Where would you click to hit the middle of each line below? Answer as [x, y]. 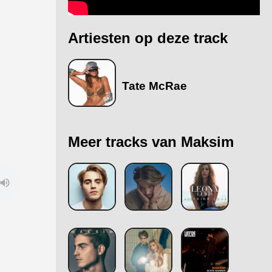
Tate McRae [155, 86]
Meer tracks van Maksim [151, 141]
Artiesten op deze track [148, 38]
